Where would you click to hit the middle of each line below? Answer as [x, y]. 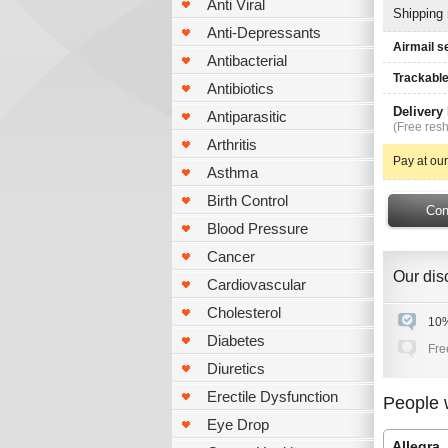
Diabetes [236, 340]
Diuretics [236, 368]
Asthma [232, 172]
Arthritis [232, 144]
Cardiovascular [256, 284]
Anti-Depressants [264, 32]
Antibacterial [247, 60]
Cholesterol [244, 312]
